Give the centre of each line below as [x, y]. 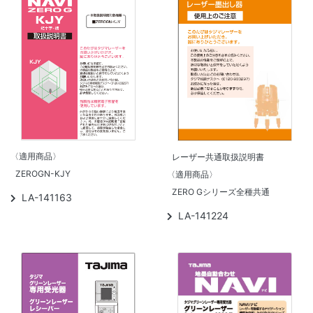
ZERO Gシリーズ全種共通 [221, 191]
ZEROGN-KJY [43, 173]
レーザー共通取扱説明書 [218, 156]
